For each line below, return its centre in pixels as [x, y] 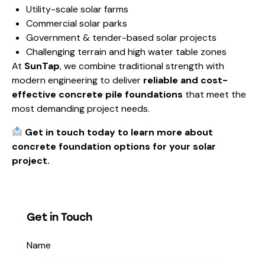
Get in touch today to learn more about [119, 132]
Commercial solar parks [77, 23]
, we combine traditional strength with [142, 66]
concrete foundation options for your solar [114, 146]
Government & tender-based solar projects [121, 37]
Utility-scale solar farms [77, 9]
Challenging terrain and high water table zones [126, 51]
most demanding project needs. [81, 108]
